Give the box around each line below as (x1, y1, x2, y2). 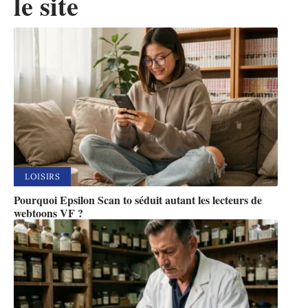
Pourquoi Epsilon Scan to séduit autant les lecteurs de (14, 191, 262, 208)
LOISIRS (25, 170, 60, 181)
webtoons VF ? (14, 204, 83, 221)
